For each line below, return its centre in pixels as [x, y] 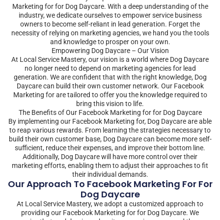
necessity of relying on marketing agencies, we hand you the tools [110, 33]
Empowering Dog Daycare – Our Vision [110, 50]
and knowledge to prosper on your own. [110, 41]
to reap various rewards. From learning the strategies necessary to [110, 130]
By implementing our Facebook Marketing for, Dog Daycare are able [110, 121]
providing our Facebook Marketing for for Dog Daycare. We [110, 212]
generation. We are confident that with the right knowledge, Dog [110, 77]
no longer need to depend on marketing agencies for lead [110, 68]
